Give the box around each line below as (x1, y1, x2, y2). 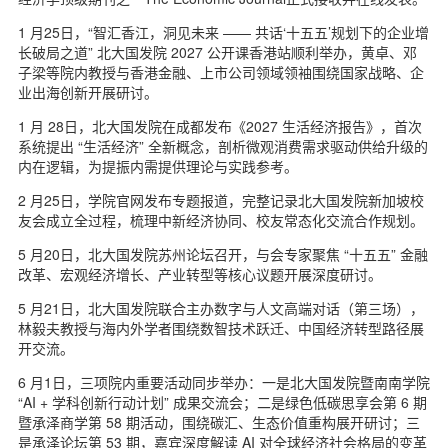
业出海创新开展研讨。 (18, 82, 158, 103)
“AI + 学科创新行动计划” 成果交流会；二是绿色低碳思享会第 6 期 (18, 392, 427, 413)
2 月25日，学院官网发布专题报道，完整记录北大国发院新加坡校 (18, 190, 424, 211)
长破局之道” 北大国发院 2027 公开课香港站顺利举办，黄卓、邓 (18, 42, 417, 63)
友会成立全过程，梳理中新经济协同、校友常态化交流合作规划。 (18, 210, 424, 231)
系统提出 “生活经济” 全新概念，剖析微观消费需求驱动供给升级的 (18, 136, 428, 157)
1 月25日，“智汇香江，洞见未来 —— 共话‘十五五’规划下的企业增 (18, 22, 429, 43)
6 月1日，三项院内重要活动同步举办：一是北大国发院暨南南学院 (18, 372, 430, 393)
